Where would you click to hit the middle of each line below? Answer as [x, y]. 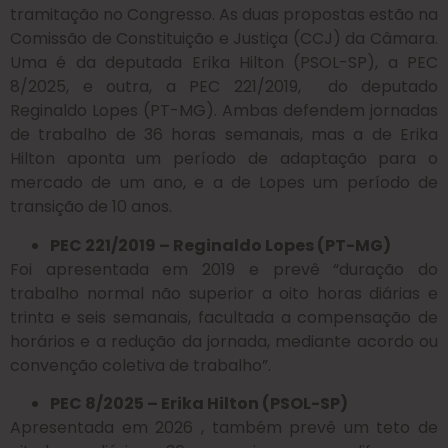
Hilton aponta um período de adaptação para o [224, 159]
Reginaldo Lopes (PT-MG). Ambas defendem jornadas [224, 111]
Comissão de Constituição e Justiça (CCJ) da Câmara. [224, 39]
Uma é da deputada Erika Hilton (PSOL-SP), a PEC [224, 63]
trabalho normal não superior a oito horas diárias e [224, 293]
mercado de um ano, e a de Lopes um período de [224, 183]
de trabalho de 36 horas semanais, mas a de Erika [224, 135]
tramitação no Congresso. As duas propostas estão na [224, 15]
